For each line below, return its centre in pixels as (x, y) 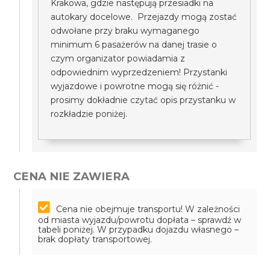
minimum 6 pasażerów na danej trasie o (134, 45)
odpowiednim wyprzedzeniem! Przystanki (139, 72)
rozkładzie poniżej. (89, 114)
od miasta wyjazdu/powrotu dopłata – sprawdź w (140, 220)
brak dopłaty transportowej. (95, 239)
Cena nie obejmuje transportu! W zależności (148, 209)
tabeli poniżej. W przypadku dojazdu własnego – (139, 230)
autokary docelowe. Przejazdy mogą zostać (144, 17)
